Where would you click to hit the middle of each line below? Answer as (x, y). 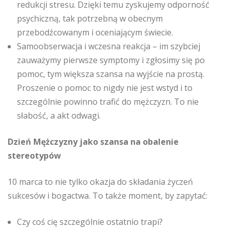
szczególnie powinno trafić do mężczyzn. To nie (108, 102)
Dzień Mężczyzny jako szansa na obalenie (93, 142)
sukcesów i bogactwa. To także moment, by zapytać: (108, 196)
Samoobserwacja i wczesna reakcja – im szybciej (109, 46)
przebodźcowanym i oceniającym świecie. (95, 32)
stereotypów (34, 156)
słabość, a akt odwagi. (59, 116)
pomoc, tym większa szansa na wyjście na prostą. (111, 74)
